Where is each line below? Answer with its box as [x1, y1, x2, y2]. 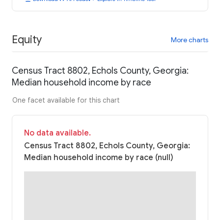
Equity [12, 32, 42, 46]
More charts [171, 35, 208, 44]
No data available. [24, 128, 91, 138]
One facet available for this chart [12, 96, 120, 105]
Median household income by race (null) [24, 153, 173, 163]
